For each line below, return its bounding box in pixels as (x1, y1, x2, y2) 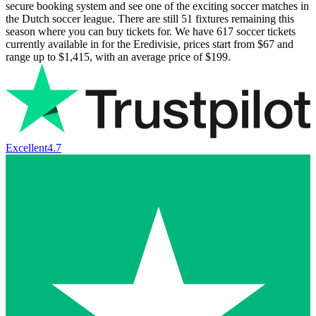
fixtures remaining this (193, 12, 294, 25)
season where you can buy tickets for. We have (6, 25, 217, 37)
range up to (6, 50, 59, 63)
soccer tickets (233, 25, 296, 37)
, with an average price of (90, 50, 205, 63)
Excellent (6, 142, 47, 154)
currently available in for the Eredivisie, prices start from (6, 37, 257, 50)
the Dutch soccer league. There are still (6, 12, 181, 25)
